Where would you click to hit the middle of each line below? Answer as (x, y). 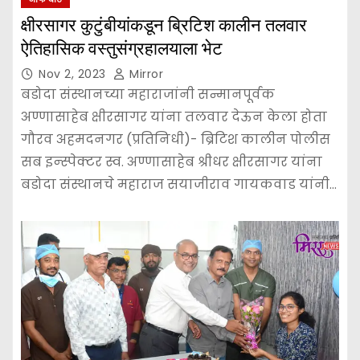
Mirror (144, 74)
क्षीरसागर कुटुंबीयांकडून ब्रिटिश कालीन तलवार (164, 25)
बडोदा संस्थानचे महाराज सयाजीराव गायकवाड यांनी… (179, 184)
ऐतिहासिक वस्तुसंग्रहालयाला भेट (122, 48)
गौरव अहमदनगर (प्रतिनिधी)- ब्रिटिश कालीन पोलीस (176, 139)
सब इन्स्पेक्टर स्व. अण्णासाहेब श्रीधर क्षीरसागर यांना (172, 162)
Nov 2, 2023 (74, 74)
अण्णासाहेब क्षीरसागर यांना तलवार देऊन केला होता (174, 117)
